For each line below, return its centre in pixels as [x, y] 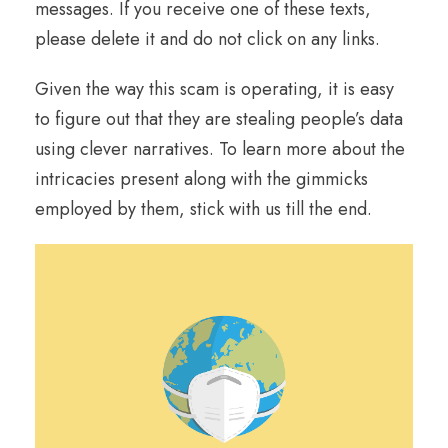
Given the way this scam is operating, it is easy [214, 88]
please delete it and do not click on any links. [207, 38]
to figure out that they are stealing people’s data [219, 118]
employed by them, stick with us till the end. [206, 208]
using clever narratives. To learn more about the [220, 148]
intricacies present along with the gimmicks [201, 178]
